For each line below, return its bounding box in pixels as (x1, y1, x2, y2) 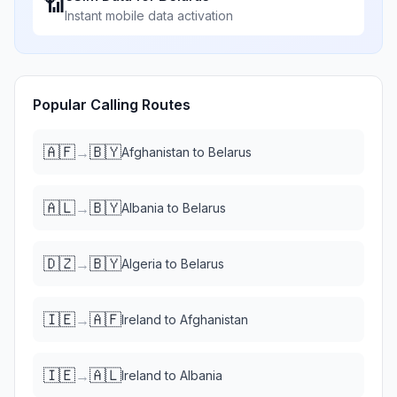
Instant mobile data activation (65, 8, 233, 23)
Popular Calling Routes (33, 96, 191, 113)
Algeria (121, 256, 162, 271)
